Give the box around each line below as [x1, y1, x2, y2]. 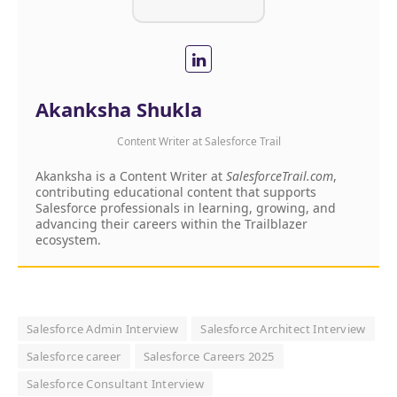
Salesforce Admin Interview [27, 320, 179, 337]
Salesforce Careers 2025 [143, 347, 275, 364]
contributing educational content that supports [35, 183, 316, 200]
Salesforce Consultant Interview [27, 375, 205, 392]
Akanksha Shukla [35, 95, 202, 122]
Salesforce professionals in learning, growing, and [35, 198, 336, 216]
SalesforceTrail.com [226, 167, 333, 184]
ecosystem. [35, 230, 101, 248]
